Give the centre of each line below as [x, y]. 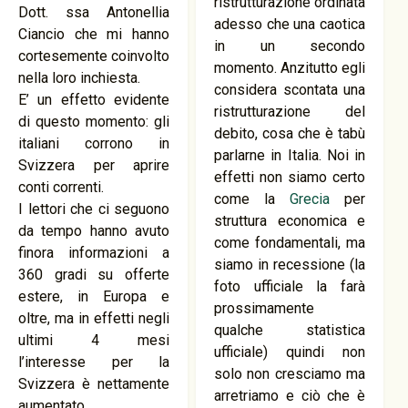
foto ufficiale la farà [290, 286]
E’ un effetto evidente [94, 100]
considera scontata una [290, 90]
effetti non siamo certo [290, 177]
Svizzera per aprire [94, 165]
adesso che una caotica [290, 24]
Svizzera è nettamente [94, 384]
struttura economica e [290, 221]
